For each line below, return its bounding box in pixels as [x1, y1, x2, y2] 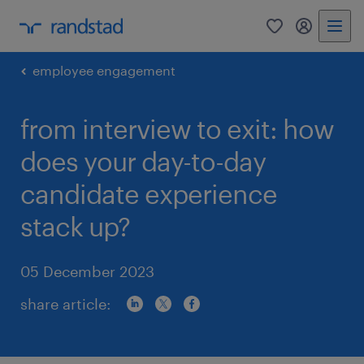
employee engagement [32, 63, 175, 78]
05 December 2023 [20, 262, 154, 280]
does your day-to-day [20, 146, 266, 176]
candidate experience [20, 179, 277, 209]
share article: [20, 295, 110, 313]
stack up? [20, 211, 130, 241]
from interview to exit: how [20, 114, 334, 144]
